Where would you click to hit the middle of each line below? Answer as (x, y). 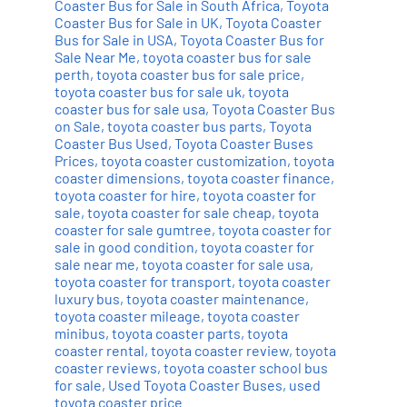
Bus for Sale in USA (114, 40)
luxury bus (87, 299)
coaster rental (99, 351)
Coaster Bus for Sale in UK (136, 23)
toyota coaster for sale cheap (179, 213)
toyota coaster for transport (143, 282)
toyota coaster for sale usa (225, 264)
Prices (74, 161)
